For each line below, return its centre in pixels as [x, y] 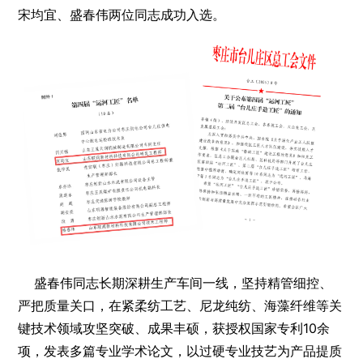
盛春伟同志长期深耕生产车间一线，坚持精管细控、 [175, 282]
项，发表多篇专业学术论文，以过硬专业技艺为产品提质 [180, 350]
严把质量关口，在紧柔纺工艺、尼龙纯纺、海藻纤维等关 [180, 305]
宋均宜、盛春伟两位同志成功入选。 [122, 15]
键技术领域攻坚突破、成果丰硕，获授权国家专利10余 [174, 328]
